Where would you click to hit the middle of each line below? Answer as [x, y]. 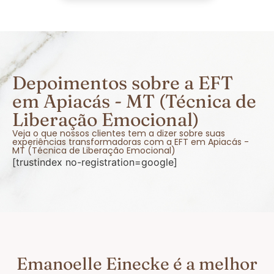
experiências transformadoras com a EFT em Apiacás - [131, 142]
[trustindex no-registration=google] [95, 162]
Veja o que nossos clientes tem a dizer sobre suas [119, 133]
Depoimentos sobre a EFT [123, 83]
